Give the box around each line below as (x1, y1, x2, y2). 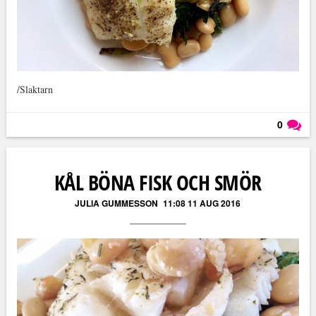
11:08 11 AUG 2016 (163, 196, 241, 209)
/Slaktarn (16, 82, 53, 96)
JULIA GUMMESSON (75, 196, 159, 209)
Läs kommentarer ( (208, 139, 294, 154)
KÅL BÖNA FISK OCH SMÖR (54, 167, 262, 197)
